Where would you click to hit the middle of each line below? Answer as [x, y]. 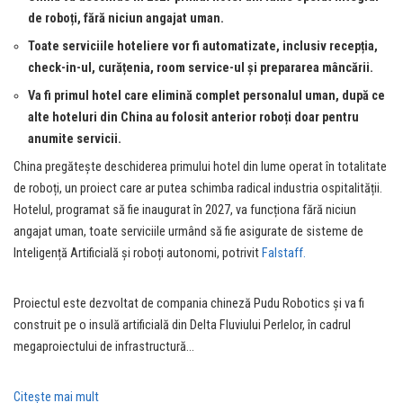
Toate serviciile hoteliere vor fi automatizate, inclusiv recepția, [203, 46]
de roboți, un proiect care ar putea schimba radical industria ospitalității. [198, 188]
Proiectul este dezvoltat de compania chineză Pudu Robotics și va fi [189, 303]
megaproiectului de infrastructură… [104, 346]
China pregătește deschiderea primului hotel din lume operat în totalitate [200, 166]
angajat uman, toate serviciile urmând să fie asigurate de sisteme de [188, 231]
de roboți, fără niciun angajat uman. [126, 18]
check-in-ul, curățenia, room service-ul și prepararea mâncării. [201, 67]
